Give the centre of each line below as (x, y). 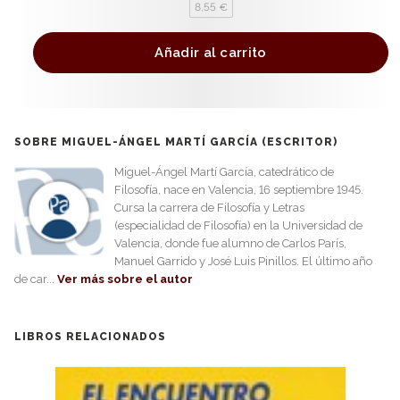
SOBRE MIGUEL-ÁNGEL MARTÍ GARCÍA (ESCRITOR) (176, 142)
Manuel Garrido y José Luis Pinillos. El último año (243, 261)
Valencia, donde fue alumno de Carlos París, (230, 243)
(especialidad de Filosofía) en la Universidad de (238, 225)
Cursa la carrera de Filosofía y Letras (209, 207)
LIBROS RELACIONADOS (90, 336)
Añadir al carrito (211, 52)
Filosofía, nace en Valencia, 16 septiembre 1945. (239, 189)
